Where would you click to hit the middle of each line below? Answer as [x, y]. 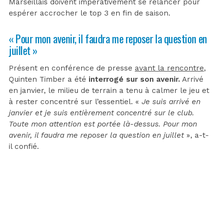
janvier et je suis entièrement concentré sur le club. [101, 113]
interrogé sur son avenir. [133, 79]
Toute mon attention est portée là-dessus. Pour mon [103, 124]
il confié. [24, 146]
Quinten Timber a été [47, 79]
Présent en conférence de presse [72, 68]
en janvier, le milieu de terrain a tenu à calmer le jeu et [109, 90]
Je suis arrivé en [171, 101]
